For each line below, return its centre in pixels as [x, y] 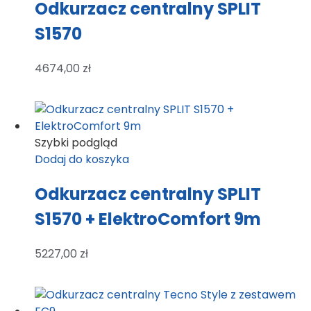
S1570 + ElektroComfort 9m [148, 219]
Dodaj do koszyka [82, 160]
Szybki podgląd [76, 143]
